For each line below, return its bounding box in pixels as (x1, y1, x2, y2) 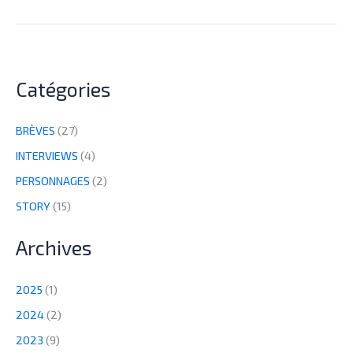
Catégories (16, 76, 110, 101)
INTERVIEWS (16, 148, 78, 163)
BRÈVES (16, 123, 55, 138)
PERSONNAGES (16, 173, 90, 188)
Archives (16, 236, 91, 260)
